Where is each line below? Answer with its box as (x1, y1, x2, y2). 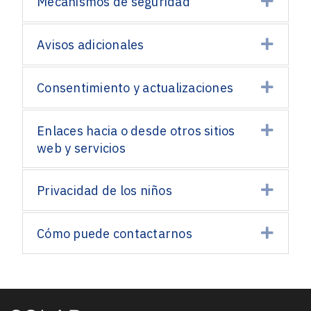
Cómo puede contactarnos (37, 226, 192, 242)
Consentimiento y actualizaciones (37, 80, 233, 96)
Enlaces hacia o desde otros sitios (37, 123, 235, 139)
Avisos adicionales (37, 37, 144, 53)
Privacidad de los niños (37, 183, 172, 199)
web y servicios (37, 140, 126, 156)
